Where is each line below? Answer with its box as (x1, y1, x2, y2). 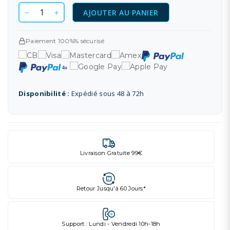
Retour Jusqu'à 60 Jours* (76, 185, 146, 192)
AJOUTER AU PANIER (83, 7, 159, 17)
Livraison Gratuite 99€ (80, 149, 143, 157)
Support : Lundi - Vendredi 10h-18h (62, 220, 161, 227)
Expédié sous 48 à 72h (69, 89, 144, 98)
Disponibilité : (18, 89, 70, 98)
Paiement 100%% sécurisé (26, 37, 104, 45)
